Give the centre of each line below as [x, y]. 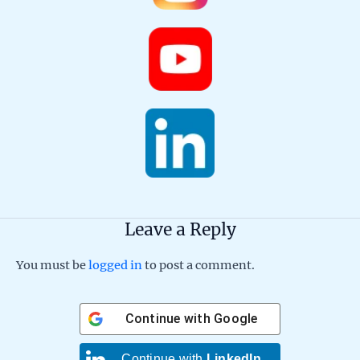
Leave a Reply [180, 229]
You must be [52, 265]
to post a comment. [198, 265]
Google [236, 319]
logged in [115, 265]
